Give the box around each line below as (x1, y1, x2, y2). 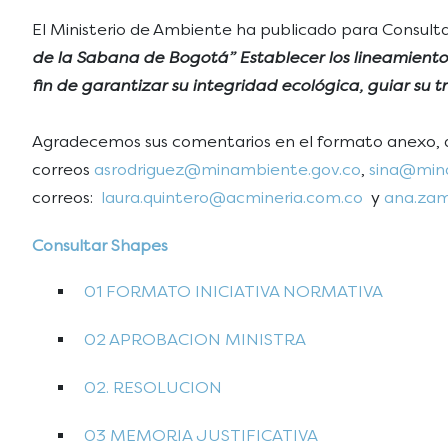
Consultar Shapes (32, 236, 168, 255)
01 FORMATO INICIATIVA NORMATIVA (80, 282, 383, 301)
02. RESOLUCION (80, 378, 222, 397)
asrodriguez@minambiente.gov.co (94, 160, 361, 179)
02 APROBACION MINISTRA (80, 330, 306, 349)
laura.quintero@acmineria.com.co (101, 188, 363, 207)
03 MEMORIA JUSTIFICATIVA (80, 426, 318, 445)
